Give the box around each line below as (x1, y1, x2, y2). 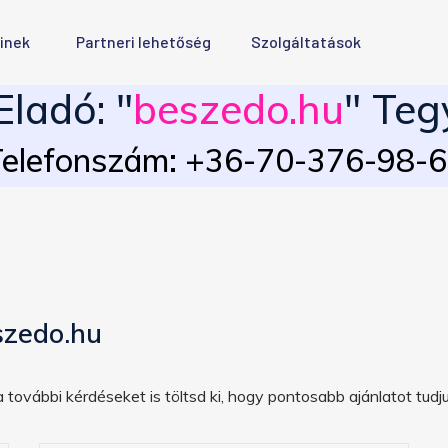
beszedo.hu (133, 84, 344, 134)
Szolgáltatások (251, 32, 361, 51)
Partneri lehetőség (76, 32, 211, 51)
